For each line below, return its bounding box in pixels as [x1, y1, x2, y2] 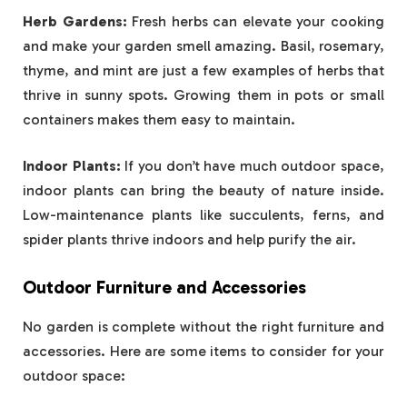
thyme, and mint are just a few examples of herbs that [23, 61, 384, 79]
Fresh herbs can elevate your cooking [126, 12, 385, 30]
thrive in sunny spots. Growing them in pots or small [23, 85, 384, 104]
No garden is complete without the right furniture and [23, 317, 384, 335]
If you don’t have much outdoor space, [120, 157, 384, 175]
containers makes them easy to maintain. [23, 110, 295, 128]
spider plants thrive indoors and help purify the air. [23, 231, 356, 249]
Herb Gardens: [23, 12, 127, 30]
